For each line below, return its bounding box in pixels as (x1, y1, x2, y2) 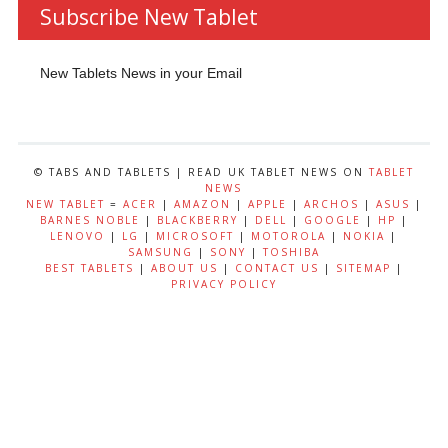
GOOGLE (303, 213, 361, 228)
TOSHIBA (262, 245, 320, 260)
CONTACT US (234, 261, 319, 276)
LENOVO (50, 229, 106, 244)
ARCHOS (303, 197, 359, 212)
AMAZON (173, 197, 231, 212)
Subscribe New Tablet (39, 3, 258, 32)
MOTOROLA (251, 229, 327, 244)
